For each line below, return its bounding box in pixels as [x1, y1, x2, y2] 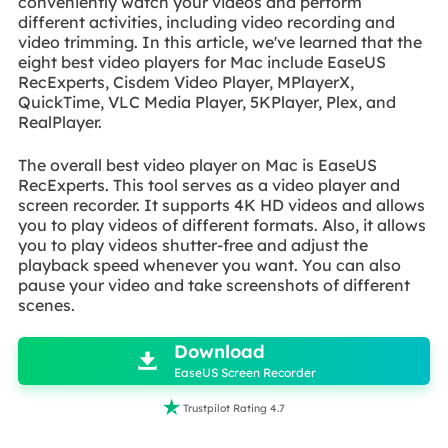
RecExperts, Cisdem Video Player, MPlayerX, [17, 72, 354, 93]
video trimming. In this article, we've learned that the [17, 32, 422, 53]
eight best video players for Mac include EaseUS [17, 52, 386, 73]
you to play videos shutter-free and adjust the [17, 234, 368, 255]
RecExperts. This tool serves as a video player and [17, 174, 400, 195]
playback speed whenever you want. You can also [17, 254, 401, 275]
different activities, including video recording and [17, 12, 395, 33]
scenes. [17, 294, 75, 315]
